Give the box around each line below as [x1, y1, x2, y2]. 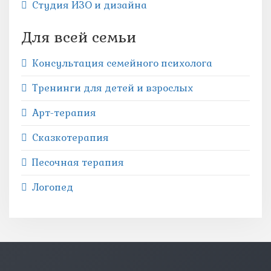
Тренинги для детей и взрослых [32, 82, 193, 94]
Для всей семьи [21, 28, 136, 47]
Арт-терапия [32, 106, 96, 119]
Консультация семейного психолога [32, 57, 212, 70]
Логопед [32, 181, 73, 194]
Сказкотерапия [32, 131, 109, 144]
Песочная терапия [32, 156, 124, 169]
